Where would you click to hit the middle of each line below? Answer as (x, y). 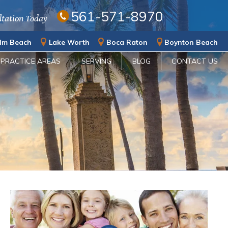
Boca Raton (127, 42)
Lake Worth (69, 42)
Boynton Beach (191, 42)
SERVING (96, 61)
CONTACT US (195, 61)
